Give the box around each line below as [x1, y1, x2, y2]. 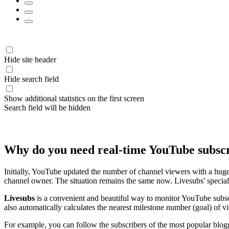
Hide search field [4, 74, 59, 83]
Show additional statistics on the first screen [4, 94, 144, 103]
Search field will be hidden [4, 103, 90, 112]
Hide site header [4, 55, 56, 64]
